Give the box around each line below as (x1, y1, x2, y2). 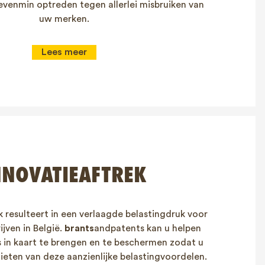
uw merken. (38, 14, 89, 24)
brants (64, 223, 94, 233)
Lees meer (41, 47, 87, 57)
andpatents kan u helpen (93, 223, 201, 233)
